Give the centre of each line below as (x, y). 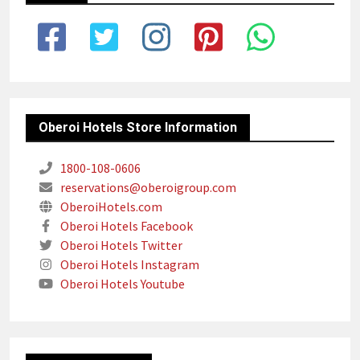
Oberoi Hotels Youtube (121, 283)
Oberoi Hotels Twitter (120, 245)
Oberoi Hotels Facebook (125, 225)
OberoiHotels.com (110, 206)
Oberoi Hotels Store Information (138, 127)
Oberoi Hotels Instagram (129, 264)
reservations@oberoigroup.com (147, 187)
